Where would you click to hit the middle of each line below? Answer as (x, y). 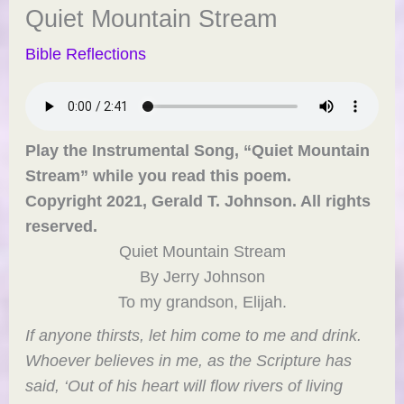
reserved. (62, 225)
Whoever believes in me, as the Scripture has (189, 361)
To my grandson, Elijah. (202, 301)
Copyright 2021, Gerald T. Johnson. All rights (198, 200)
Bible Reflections (86, 53)
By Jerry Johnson (202, 276)
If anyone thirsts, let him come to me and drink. (196, 335)
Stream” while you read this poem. (159, 175)
